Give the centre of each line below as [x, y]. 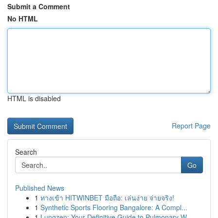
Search [26, 152]
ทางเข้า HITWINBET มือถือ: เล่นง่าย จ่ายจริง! [107, 198]
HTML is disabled [34, 98]
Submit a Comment [39, 6]
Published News [40, 188]
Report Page [191, 126]
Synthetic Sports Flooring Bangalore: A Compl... [114, 207]
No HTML [23, 18]
